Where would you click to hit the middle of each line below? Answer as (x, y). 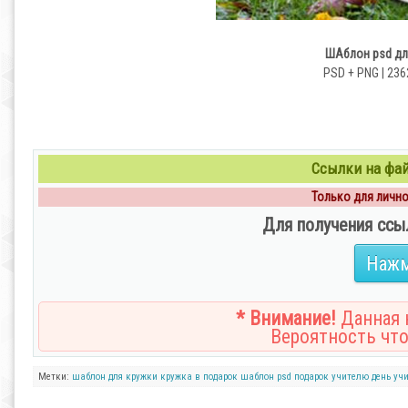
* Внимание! (286, 318)
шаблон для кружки (115, 377)
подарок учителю (331, 377)
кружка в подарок (199, 377)
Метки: (55, 377)
